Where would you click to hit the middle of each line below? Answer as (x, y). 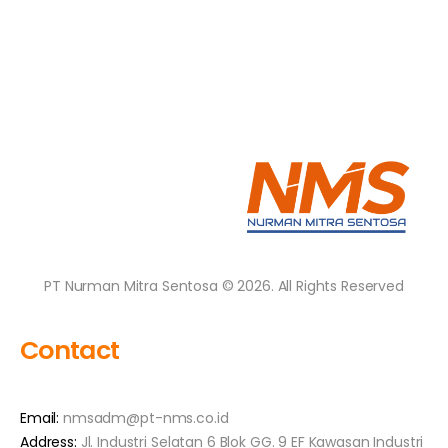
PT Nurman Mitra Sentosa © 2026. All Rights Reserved (224, 286)
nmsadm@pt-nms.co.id (146, 418)
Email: (40, 418)
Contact (70, 351)
